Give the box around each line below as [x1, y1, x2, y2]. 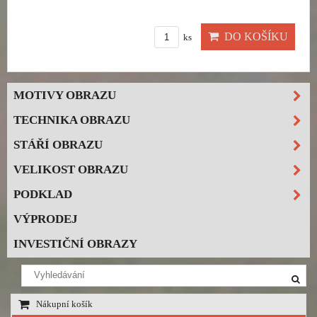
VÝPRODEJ [13, 212, 78, 226]
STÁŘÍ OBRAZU [13, 137, 103, 151]
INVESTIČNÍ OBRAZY [13, 236, 137, 250]
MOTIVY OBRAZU [13, 88, 116, 102]
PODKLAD [13, 187, 72, 201]
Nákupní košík [36, 299, 93, 309]
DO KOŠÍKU [219, 30, 288, 42]
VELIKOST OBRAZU [13, 162, 128, 176]
